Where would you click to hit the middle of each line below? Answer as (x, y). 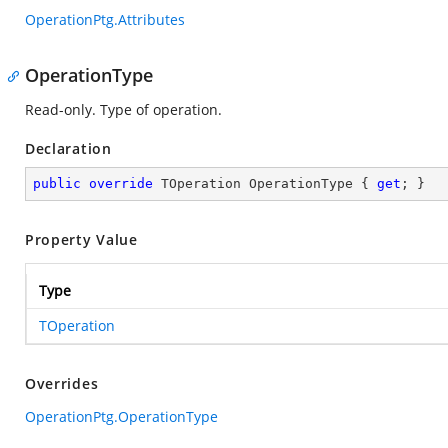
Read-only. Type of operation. (123, 109)
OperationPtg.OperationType (121, 416)
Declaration (68, 148)
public (57, 183)
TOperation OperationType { (265, 183)
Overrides (62, 383)
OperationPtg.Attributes (105, 19)
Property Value (81, 239)
